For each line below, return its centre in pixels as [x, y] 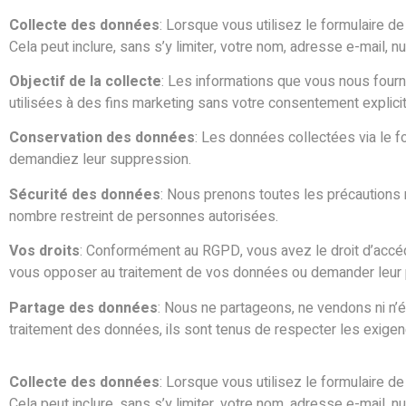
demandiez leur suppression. [100, 160]
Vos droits [44, 251]
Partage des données [83, 308]
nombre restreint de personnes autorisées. [144, 216]
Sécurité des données [85, 194]
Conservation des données [102, 138]
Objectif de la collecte [85, 82]
